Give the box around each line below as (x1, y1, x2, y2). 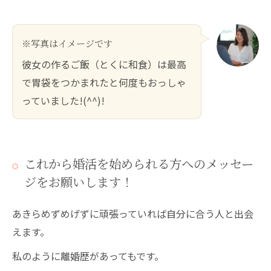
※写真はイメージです (22, 38, 113, 50)
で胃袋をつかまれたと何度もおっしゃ (22, 74, 186, 90)
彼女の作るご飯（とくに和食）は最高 (22, 56, 186, 71)
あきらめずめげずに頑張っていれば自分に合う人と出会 (12, 206, 253, 221)
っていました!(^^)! (22, 93, 105, 108)
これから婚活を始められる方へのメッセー (24, 156, 253, 173)
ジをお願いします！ (24, 174, 133, 191)
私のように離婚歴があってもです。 (12, 248, 164, 263)
